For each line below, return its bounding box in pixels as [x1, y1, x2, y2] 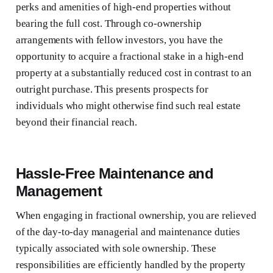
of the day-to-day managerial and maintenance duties [15, 226, 241, 238]
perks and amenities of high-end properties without [15, 1, 232, 13]
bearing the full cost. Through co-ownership [15, 18, 202, 30]
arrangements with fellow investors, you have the [15, 34, 223, 46]
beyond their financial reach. [15, 116, 137, 129]
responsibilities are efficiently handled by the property [15, 259, 246, 271]
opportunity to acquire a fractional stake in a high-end [15, 51, 244, 63]
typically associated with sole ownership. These [15, 243, 216, 255]
